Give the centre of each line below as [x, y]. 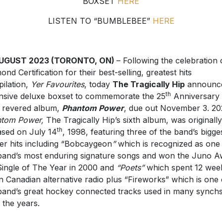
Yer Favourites [57, 84]
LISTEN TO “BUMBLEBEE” [100, 21]
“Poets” [130, 168]
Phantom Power [93, 108]
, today [98, 84]
